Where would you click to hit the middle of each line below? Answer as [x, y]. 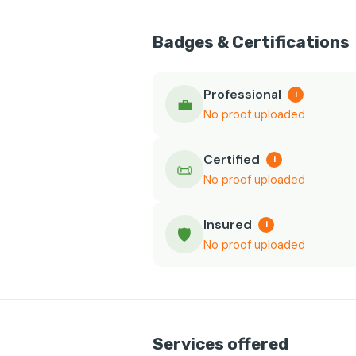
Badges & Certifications [251, 42]
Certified [232, 159]
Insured [228, 224]
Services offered [221, 344]
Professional [242, 94]
